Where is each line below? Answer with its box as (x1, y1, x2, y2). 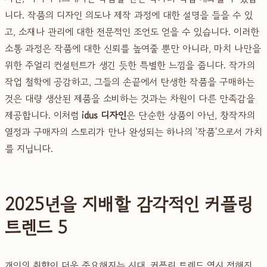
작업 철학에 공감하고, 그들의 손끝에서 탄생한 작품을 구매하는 (5, 74, 254, 89)
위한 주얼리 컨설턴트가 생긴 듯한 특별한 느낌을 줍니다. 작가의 (5, 57, 255, 72)
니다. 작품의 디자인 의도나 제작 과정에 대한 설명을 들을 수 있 (5, 7, 253, 22)
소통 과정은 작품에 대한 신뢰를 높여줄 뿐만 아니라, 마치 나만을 (5, 41, 261, 55)
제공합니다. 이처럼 (5, 107, 82, 122)
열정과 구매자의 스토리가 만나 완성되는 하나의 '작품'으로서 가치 (5, 124, 262, 139)
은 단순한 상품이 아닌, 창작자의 (126, 107, 255, 122)
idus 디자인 (82, 107, 126, 122)
